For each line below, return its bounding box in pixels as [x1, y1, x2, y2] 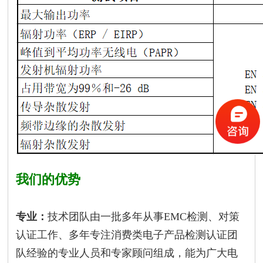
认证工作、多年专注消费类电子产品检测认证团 [16, 228, 238, 241]
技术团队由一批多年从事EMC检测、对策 [48, 210, 240, 222]
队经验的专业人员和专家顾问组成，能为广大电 [16, 247, 238, 259]
